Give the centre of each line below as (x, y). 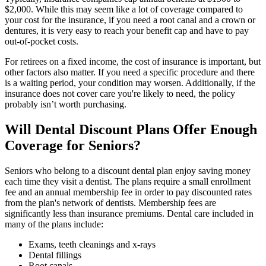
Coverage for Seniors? (73, 146)
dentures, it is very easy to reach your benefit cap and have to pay (127, 31)
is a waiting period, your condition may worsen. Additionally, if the (130, 83)
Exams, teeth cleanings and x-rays (92, 245)
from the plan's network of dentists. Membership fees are (110, 203)
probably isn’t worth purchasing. (66, 104)
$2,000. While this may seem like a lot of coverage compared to (124, 9)
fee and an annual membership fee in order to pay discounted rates (128, 192)
